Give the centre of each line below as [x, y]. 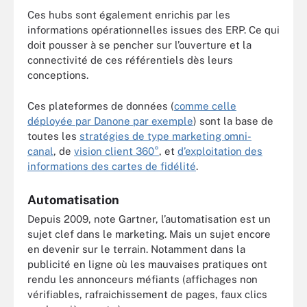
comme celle [205, 106]
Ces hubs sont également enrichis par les [129, 15]
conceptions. [58, 75]
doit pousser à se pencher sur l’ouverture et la [139, 45]
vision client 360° [116, 151]
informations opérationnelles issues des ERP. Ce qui [153, 30]
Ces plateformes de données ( [101, 106]
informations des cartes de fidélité [112, 166]
